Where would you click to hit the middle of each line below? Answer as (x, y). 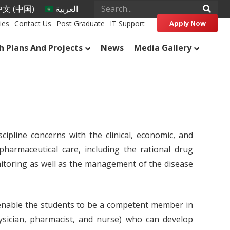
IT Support (128, 23)
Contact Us (33, 23)
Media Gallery (162, 47)
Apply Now (187, 23)
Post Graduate (81, 23)
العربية (66, 9)
